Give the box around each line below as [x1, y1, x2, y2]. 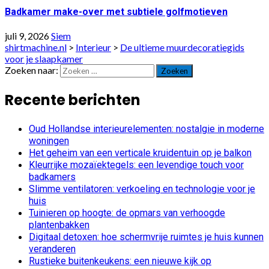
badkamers [29, 171, 76, 183]
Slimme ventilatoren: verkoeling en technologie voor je [29, 183, 255, 195]
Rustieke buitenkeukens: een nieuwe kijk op [29, 255, 211, 267]
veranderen [29, 243, 76, 255]
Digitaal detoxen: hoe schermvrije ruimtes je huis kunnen [29, 231, 264, 243]
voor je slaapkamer [5, 52, 83, 64]
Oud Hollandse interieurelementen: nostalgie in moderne [29, 122, 264, 134]
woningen [29, 134, 69, 147]
